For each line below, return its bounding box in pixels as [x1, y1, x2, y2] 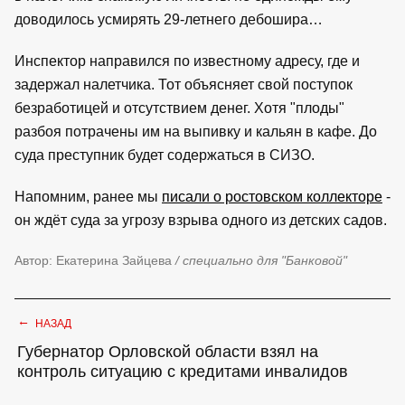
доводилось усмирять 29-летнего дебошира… [14, 11, 323, 27]
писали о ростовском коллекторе [162, 188, 382, 204]
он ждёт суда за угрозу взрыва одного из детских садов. [14, 212, 387, 228]
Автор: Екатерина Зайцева [14, 252, 175, 268]
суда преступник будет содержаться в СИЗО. [14, 146, 315, 163]
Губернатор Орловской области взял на [17, 342, 318, 361]
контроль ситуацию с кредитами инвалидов [17, 362, 348, 381]
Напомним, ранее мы [14, 188, 162, 204]
